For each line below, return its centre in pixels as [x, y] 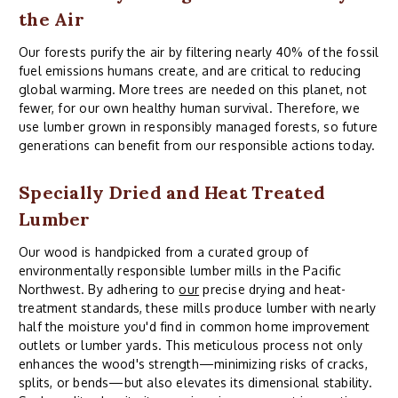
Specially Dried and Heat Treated [172, 193]
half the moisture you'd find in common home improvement [195, 327]
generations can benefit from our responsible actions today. [197, 146]
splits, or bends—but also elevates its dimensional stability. [195, 383]
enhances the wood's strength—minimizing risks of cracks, [193, 364]
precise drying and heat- [273, 290]
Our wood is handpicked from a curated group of [164, 252]
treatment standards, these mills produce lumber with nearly [198, 308]
